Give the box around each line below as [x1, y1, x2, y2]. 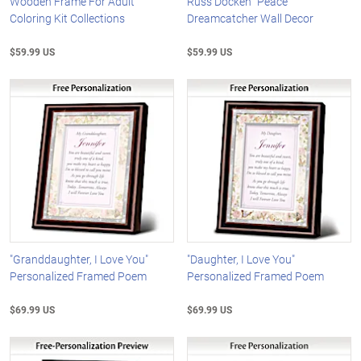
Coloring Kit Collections [10, 10, 125, 26]
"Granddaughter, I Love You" [10, 251, 148, 268]
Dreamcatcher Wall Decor [187, 10, 314, 26]
